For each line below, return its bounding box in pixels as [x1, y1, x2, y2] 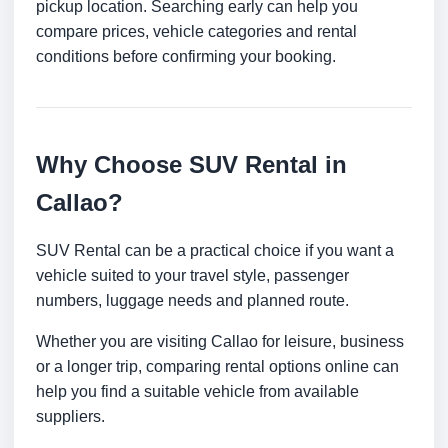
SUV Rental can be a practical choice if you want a [36, 242, 394, 260]
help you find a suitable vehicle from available [36, 383, 359, 401]
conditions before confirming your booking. [36, 48, 336, 66]
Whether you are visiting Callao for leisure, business [36, 333, 404, 351]
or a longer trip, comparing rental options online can [36, 358, 399, 376]
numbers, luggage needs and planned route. [36, 292, 349, 310]
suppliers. [36, 408, 105, 426]
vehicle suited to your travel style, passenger [36, 267, 349, 285]
